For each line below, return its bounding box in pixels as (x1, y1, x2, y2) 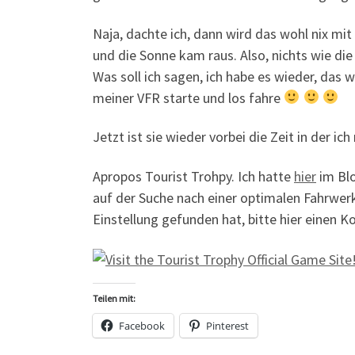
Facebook (119, 319, 165, 334)
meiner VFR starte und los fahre (93, 88, 284, 107)
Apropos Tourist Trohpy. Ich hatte (93, 166, 294, 185)
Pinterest (206, 319, 249, 334)
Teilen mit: (93, 292, 136, 305)
